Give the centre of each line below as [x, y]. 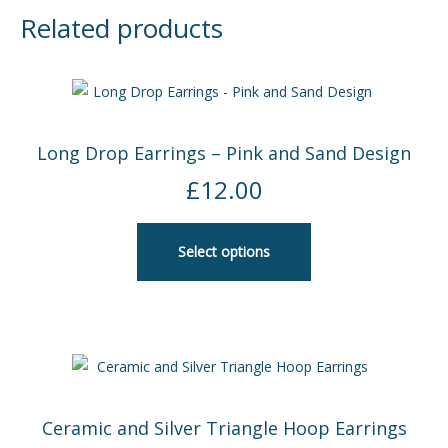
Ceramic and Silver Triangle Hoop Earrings [224, 427]
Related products [121, 28]
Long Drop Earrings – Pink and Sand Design [224, 152]
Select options [224, 252]
